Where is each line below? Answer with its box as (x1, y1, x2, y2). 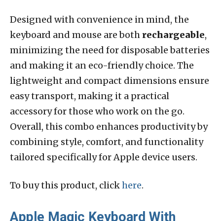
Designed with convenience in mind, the (10, 13, 189, 25)
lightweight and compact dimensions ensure (10, 74, 209, 86)
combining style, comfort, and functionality (10, 136, 203, 147)
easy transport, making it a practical (10, 90, 169, 102)
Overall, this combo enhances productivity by (10, 120, 208, 132)
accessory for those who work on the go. (10, 105, 184, 117)
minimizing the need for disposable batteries (10, 44, 210, 56)
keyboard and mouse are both (10, 29, 142, 40)
